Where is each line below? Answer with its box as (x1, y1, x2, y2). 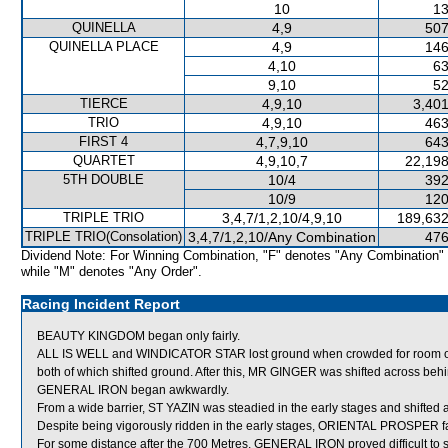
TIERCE (79, 96, 128, 111)
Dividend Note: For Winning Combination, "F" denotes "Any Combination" (21, 248, 444, 263)
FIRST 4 (79, 134, 128, 149)
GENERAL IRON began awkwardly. (37, 383, 229, 397)
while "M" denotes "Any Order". (21, 264, 202, 279)
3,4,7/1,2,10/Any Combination (187, 229, 376, 245)
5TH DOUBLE (63, 172, 144, 187)
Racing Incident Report (22, 296, 180, 312)
